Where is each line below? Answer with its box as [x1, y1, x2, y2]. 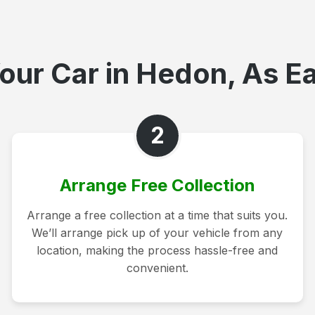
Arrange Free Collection [59, 174, 255, 195]
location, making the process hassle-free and [37, 243, 278, 257]
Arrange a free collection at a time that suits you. [27, 207, 288, 222]
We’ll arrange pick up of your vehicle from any [32, 225, 283, 240]
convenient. [126, 260, 188, 275]
